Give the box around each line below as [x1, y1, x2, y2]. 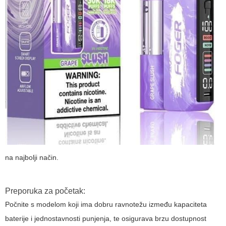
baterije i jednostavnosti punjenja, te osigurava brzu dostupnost [5, 214, 206, 223]
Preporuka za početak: [5, 187, 85, 196]
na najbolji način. [5, 153, 59, 162]
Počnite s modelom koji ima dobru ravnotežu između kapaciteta [5, 200, 207, 209]
